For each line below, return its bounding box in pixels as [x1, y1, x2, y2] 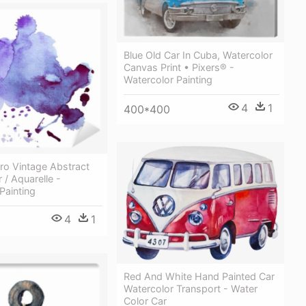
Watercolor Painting [124, 74, 212, 86]
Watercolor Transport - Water [124, 283, 258, 295]
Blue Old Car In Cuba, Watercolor [124, 49, 273, 61]
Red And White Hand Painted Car [124, 270, 275, 283]
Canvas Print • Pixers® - [124, 61, 234, 74]
